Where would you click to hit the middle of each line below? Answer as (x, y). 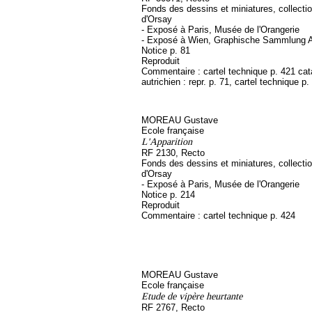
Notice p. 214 (168, 195)
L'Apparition (167, 141)
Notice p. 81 (166, 50)
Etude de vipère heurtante (192, 296)
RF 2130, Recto (173, 153)
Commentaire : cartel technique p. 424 (218, 216)
